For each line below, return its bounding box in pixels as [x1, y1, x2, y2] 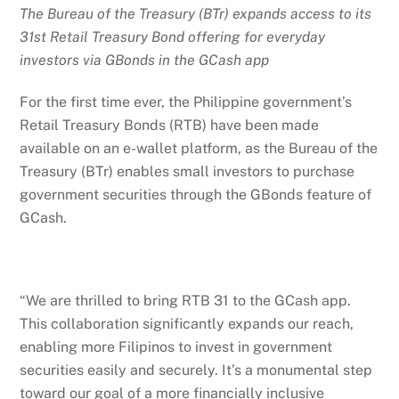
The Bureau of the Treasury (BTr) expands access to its [20, 5, 372, 23]
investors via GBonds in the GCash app [20, 52, 270, 69]
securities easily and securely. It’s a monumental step [20, 362, 373, 379]
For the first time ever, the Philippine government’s [20, 93, 353, 110]
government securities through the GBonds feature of [20, 185, 372, 203]
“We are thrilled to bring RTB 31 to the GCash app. [20, 292, 352, 310]
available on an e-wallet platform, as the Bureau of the [20, 139, 379, 157]
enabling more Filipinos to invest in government [20, 338, 333, 356]
